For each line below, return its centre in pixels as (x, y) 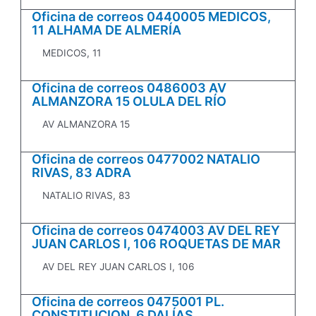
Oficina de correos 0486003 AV (129, 88)
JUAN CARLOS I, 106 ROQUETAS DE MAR (157, 244)
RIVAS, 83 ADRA (82, 173)
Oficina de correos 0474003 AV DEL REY (156, 231)
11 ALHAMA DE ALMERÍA (107, 30)
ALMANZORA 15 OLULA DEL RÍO (129, 102)
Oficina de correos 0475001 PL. (128, 302)
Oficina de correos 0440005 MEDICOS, (152, 17)
